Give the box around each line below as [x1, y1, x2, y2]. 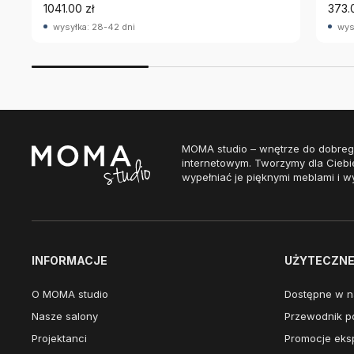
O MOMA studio [32, 288, 108, 300]
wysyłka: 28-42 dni [53, 21, 135, 32]
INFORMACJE [32, 254, 107, 267]
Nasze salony [32, 310, 98, 322]
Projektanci [32, 332, 87, 345]
